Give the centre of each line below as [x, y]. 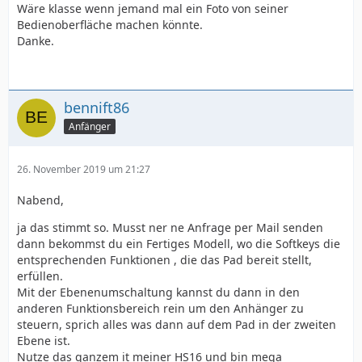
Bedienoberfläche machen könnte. [110, 25]
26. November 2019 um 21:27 [84, 169]
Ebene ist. [44, 341]
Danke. [36, 41]
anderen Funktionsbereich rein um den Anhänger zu [160, 308]
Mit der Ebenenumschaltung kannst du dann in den [158, 292]
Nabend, [40, 200]
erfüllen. [40, 276]
